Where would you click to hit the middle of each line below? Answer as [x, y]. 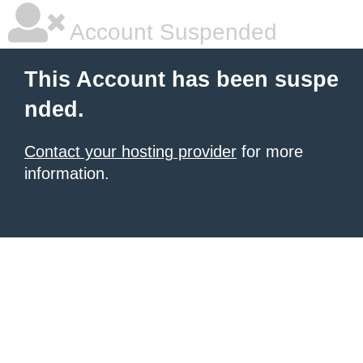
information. [67, 173]
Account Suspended [171, 32]
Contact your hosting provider [130, 152]
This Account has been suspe [181, 79]
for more [270, 152]
